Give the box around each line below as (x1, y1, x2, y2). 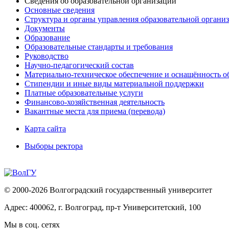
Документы (25, 24, 65, 33)
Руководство (25, 52, 68, 61)
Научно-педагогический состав (25, 61, 134, 70)
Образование (25, 33, 70, 42)
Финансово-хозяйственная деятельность (25, 98, 165, 107)
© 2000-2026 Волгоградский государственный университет (4, 186, 212, 195)
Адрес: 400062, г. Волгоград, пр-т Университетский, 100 (4, 203, 201, 212)
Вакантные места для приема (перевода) (25, 107, 165, 116)
